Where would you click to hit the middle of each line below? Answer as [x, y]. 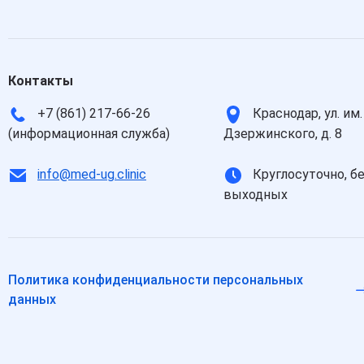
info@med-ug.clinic [92, 174]
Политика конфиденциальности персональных [156, 279]
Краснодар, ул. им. [305, 113]
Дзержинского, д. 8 [282, 133]
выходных [255, 194]
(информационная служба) [89, 133]
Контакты [41, 81]
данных [32, 299]
